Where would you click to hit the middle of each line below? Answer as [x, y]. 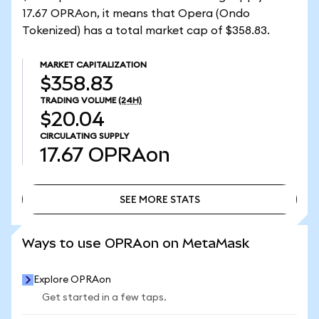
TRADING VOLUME [78, 100]
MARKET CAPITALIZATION [93, 65]
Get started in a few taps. [104, 298]
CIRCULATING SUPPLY [84, 136]
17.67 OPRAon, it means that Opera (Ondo [136, 14]
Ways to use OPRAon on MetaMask [136, 243]
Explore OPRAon [72, 280]
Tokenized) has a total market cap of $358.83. [146, 31]
